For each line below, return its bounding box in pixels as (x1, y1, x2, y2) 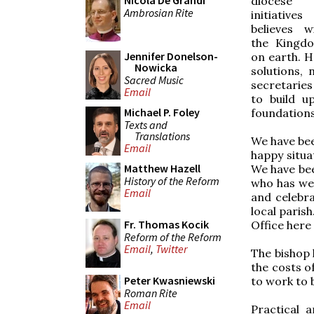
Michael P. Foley (124, 105, 200, 119)
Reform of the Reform (124, 229, 221, 244)
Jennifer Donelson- (124, 49, 218, 63)
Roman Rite (124, 285, 177, 300)
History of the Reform (124, 173, 219, 188)
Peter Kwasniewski (124, 273, 215, 287)
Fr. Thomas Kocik (124, 217, 209, 231)
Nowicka (135, 60, 177, 74)
